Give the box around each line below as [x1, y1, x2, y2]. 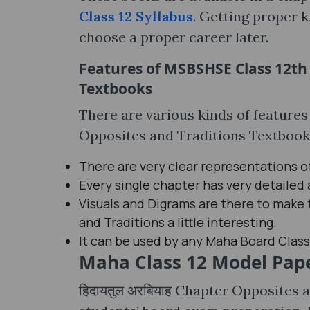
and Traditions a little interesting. [79, 214, 277, 230]
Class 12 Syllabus [79, 8, 193, 25]
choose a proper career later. [79, 28, 268, 46]
